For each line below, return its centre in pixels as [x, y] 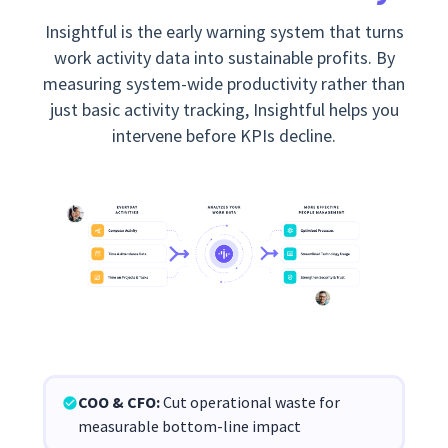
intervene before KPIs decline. [224, 135]
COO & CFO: [120, 401]
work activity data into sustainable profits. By [224, 57]
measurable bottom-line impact [189, 425]
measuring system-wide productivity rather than [224, 83]
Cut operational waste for [251, 401]
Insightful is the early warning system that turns [224, 31]
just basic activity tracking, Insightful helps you [224, 109]
